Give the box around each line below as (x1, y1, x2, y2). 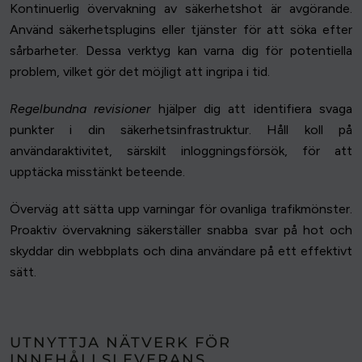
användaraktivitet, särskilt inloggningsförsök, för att (10, 143, 352, 159)
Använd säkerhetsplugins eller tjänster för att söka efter (10, 22, 352, 38)
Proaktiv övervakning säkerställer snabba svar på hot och (10, 222, 352, 238)
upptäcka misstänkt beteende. (10, 164, 185, 180)
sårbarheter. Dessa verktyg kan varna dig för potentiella (10, 43, 352, 59)
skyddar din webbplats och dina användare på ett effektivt (10, 243, 352, 259)
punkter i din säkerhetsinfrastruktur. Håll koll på (10, 122, 352, 138)
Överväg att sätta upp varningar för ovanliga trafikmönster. (10, 201, 352, 217)
